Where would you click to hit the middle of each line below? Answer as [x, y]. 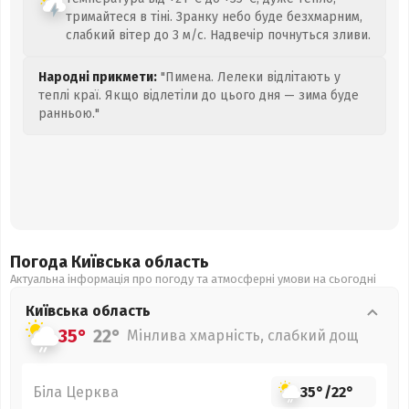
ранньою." [69, 114]
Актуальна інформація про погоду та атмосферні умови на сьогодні [193, 279]
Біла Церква [76, 392]
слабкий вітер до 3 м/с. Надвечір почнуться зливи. [218, 35]
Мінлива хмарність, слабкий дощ [243, 336]
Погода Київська [77, 262]
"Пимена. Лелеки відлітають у [249, 77]
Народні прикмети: [98, 77]
